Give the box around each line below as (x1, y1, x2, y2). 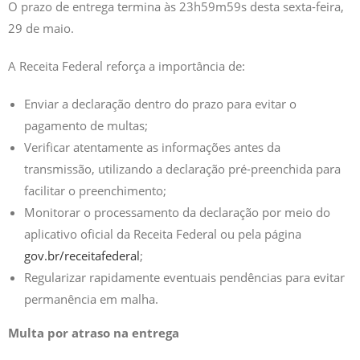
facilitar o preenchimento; (24, 182, 166, 198)
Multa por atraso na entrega (8, 324, 179, 341)
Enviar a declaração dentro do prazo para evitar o (24, 95, 297, 112)
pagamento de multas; (24, 117, 148, 133)
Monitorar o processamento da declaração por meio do (24, 203, 330, 220)
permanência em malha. (24, 290, 162, 307)
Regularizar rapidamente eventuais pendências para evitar (24, 268, 345, 285)
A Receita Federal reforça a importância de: (8, 57, 245, 74)
